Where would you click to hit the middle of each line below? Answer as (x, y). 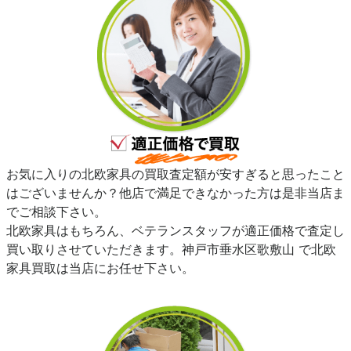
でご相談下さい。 (56, 212)
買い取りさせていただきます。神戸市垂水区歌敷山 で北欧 (171, 250)
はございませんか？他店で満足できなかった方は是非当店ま (175, 193)
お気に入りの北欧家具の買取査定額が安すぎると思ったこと (175, 174)
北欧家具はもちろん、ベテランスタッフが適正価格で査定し (175, 231)
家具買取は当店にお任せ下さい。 (100, 268)
